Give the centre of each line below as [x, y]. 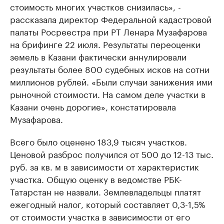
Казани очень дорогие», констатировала [93, 106]
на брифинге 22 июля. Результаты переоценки [105, 44]
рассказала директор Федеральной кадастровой [111, 19]
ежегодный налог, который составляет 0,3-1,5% [108, 204]
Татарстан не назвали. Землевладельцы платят [105, 191]
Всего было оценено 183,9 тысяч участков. [98, 141]
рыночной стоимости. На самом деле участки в [108, 94]
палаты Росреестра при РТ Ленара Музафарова [108, 31]
